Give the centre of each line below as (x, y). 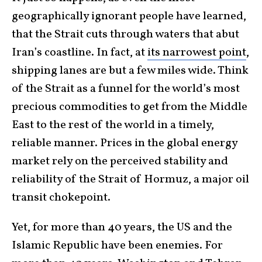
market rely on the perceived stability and (120, 161)
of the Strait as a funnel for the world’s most (126, 89)
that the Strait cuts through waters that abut (125, 34)
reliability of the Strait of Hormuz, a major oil (130, 179)
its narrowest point (197, 52)
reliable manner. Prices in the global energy (125, 143)
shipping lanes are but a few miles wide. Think (130, 70)
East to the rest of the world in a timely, (113, 125)
